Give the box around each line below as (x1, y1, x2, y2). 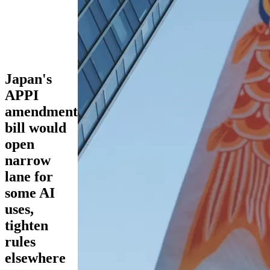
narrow (5, 152, 51, 168)
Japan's (5, 71, 52, 87)
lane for (5, 168, 53, 184)
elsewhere (5, 250, 66, 266)
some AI (5, 184, 55, 201)
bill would (5, 119, 66, 136)
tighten (5, 217, 48, 233)
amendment (5, 103, 78, 119)
